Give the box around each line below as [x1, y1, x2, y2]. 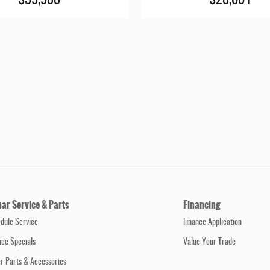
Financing [183, 197, 221, 213]
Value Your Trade [183, 238, 236, 247]
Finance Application [183, 218, 242, 227]
